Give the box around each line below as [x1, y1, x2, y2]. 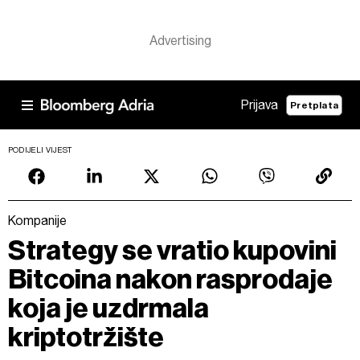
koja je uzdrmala [8, 292, 209, 325]
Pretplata [290, 99, 338, 111]
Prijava [241, 97, 279, 112]
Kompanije [8, 213, 67, 228]
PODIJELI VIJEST [8, 145, 73, 154]
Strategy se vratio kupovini [8, 234, 337, 267]
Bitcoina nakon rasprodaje [8, 263, 333, 296]
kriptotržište [8, 321, 164, 354]
